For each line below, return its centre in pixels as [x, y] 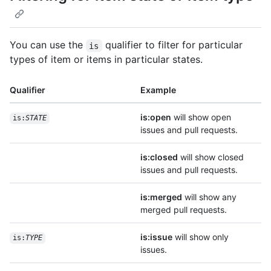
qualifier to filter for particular [174, 45]
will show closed [211, 157]
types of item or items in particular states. [106, 60]
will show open [201, 117]
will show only [201, 237]
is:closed [159, 157]
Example [158, 90]
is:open [156, 117]
